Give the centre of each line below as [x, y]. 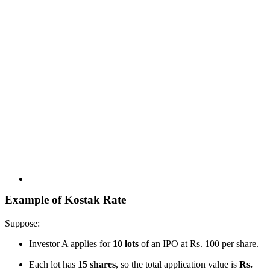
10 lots [126, 243]
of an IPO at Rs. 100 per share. [199, 243]
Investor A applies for [71, 243]
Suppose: [22, 223]
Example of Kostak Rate [65, 199]
